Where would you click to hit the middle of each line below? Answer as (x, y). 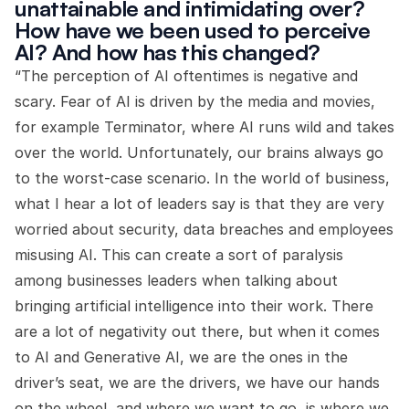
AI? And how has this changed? (168, 52)
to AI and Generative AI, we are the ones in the (181, 357)
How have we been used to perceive (193, 30)
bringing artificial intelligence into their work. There (194, 306)
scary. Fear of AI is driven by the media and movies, (195, 101)
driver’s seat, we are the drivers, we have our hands (197, 383)
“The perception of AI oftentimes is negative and (186, 76)
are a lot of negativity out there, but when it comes (197, 331)
